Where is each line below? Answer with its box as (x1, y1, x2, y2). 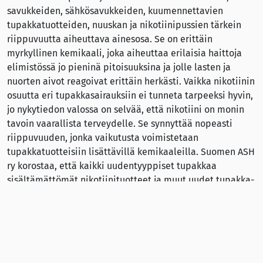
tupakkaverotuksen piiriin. (7, 203, 120, 214)
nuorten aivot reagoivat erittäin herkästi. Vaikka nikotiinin (7, 76, 255, 87)
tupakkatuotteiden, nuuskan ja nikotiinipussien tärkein (7, 19, 241, 31)
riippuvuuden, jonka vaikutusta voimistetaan (7, 132, 198, 143)
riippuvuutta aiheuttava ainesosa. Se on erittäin (7, 33, 213, 45)
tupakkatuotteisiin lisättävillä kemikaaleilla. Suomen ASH (7, 146, 255, 157)
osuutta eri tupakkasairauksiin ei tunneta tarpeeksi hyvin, (7, 90, 253, 101)
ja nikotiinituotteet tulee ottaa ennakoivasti (7, 188, 195, 200)
